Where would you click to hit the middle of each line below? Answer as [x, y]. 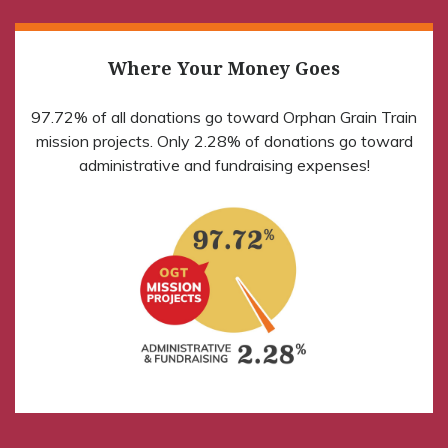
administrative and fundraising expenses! [224, 164]
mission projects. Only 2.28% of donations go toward [224, 140]
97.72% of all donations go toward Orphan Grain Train [224, 116]
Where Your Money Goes [224, 67]
